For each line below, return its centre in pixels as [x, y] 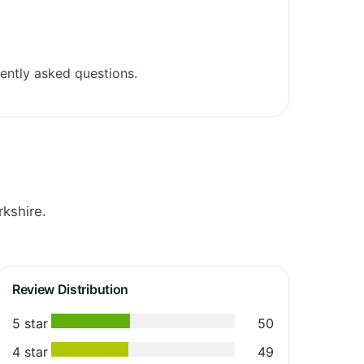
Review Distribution [70, 289]
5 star [30, 323]
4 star [30, 351]
